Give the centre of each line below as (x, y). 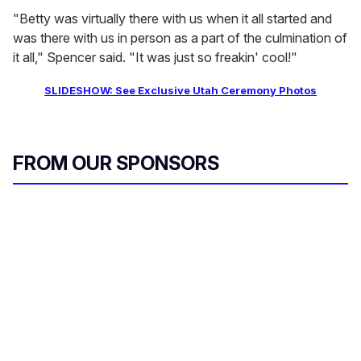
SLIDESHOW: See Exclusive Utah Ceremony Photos (180, 91)
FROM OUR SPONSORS (116, 164)
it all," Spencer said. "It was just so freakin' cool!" (155, 58)
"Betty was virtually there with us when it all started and (172, 19)
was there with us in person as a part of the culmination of (180, 38)
